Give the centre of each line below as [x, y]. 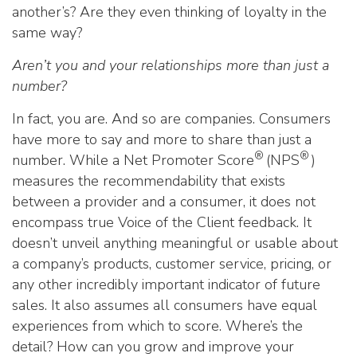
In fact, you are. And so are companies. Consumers [171, 119]
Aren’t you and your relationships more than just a [171, 65]
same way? [47, 33]
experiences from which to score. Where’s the [157, 326]
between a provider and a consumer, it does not [164, 202]
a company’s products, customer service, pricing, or [172, 264]
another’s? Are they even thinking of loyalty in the [169, 12]
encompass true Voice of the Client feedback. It [162, 222]
